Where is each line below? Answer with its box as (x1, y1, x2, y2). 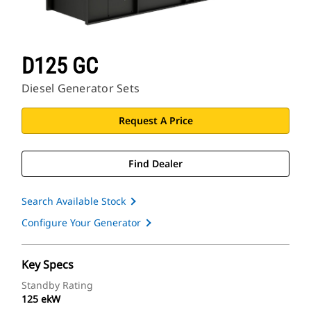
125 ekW (22, 292, 60, 306)
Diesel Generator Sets (22, 81, 140, 96)
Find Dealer (128, 157, 183, 171)
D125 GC (22, 53, 98, 80)
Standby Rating (22, 278, 93, 292)
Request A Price (118, 114, 193, 128)
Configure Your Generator (22, 216, 141, 230)
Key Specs (22, 257, 74, 273)
